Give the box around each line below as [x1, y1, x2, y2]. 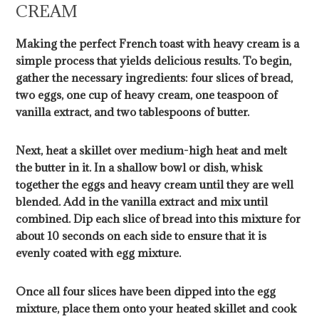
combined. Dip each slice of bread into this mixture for [16, 211, 301, 226]
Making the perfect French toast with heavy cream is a [16, 36, 300, 51]
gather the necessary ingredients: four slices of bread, [16, 70, 293, 85]
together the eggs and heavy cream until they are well [16, 177, 294, 192]
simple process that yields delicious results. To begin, [16, 53, 292, 68]
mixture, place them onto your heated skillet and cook [16, 301, 298, 316]
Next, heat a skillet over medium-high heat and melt [16, 143, 288, 158]
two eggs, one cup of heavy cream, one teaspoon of [16, 88, 278, 103]
